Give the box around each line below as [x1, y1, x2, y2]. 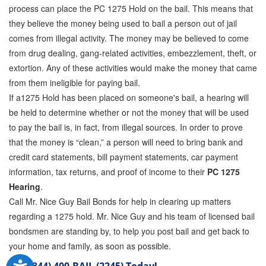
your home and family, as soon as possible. [9, 240, 171, 252]
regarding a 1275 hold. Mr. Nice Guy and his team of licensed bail [9, 210, 255, 222]
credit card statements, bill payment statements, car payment [9, 151, 238, 163]
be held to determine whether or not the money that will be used [9, 106, 249, 118]
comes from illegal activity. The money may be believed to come [9, 32, 249, 44]
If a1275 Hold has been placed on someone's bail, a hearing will [9, 91, 249, 103]
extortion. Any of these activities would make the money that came [9, 62, 257, 74]
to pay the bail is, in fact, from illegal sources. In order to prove [9, 121, 243, 133]
